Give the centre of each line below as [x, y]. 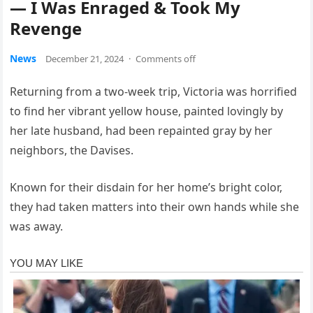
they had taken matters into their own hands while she [155, 207]
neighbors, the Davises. [72, 150]
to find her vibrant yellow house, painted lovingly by [147, 111]
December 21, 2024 [85, 59]
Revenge [46, 28]
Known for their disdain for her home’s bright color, [146, 187]
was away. [37, 226]
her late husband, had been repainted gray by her [141, 131]
